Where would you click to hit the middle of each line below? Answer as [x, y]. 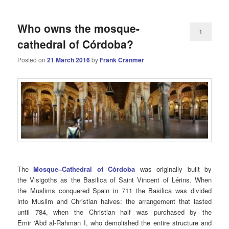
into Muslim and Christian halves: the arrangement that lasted [114, 201]
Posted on [32, 60]
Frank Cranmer [122, 60]
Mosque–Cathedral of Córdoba [87, 169]
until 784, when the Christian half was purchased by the [114, 212]
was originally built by [176, 169]
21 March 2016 [69, 60]
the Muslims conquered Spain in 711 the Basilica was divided [114, 191]
